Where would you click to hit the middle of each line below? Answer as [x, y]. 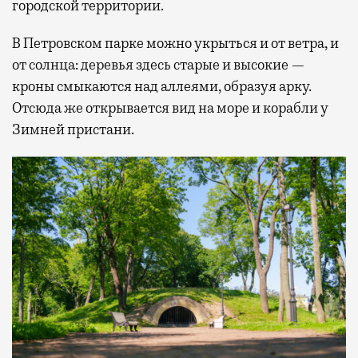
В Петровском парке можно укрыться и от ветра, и [175, 43]
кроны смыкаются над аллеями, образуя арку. [162, 86]
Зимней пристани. [73, 129]
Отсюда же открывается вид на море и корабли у [170, 107]
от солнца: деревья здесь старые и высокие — [159, 64]
